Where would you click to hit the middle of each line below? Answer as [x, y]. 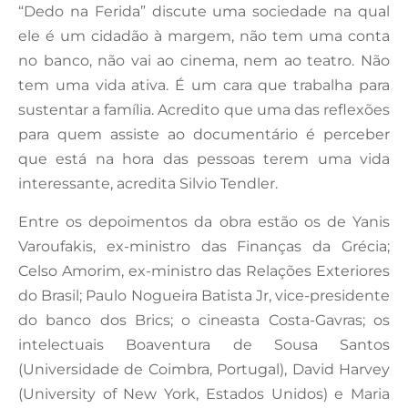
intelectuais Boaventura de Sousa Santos [204, 344]
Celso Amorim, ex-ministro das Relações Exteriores [204, 270]
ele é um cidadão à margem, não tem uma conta [204, 36]
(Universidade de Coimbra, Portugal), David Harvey [204, 369]
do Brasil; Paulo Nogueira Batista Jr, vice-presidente [204, 295]
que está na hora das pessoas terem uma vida [204, 158]
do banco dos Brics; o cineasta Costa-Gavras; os [204, 320]
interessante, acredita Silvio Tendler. [148, 183]
